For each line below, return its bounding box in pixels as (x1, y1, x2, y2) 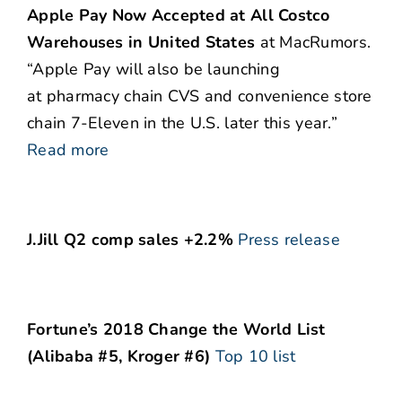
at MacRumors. (255, 31, 371, 54)
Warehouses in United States (27, 31, 256, 54)
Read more (27, 139, 109, 162)
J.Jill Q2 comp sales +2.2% (27, 229, 234, 251)
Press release (238, 229, 340, 251)
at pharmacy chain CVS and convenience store (27, 85, 372, 108)
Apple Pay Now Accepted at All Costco (27, 4, 330, 27)
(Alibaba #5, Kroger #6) (27, 345, 211, 368)
